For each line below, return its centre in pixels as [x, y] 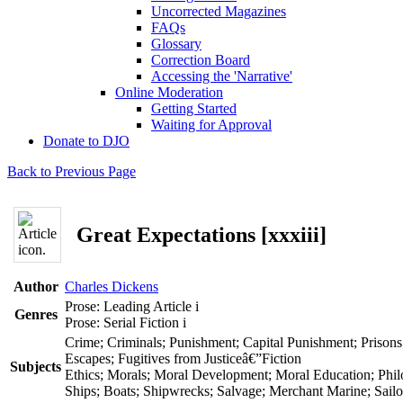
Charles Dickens [112, 287]
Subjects [36, 367]
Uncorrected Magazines [219, 11]
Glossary [176, 44]
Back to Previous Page [72, 171]
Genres [36, 314]
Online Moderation [169, 92]
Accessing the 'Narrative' [222, 76]
